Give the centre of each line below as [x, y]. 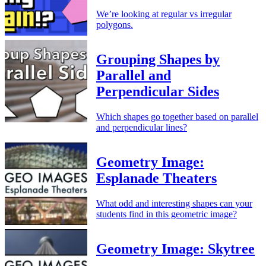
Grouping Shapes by [158, 60]
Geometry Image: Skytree [175, 248]
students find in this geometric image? [167, 214]
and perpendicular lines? [142, 128]
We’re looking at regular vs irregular [164, 14]
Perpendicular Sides [158, 92]
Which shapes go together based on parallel [177, 117]
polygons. [115, 25]
